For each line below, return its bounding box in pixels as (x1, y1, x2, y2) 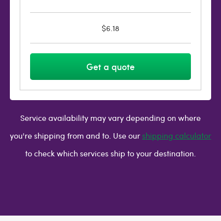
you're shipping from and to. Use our (10, 130, 142, 141)
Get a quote (86, 60, 135, 73)
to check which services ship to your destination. (25, 148, 196, 158)
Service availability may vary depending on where (20, 112, 201, 123)
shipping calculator (142, 130, 211, 141)
